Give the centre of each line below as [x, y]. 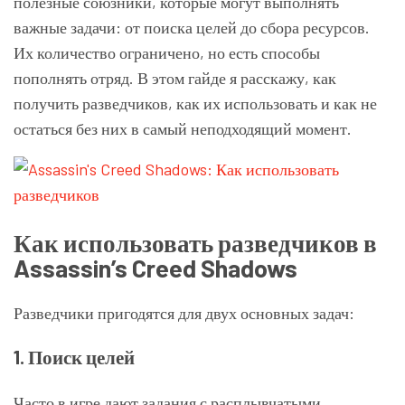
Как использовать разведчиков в [195, 242]
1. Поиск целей [74, 357]
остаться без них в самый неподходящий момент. [183, 128]
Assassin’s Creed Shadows [155, 268]
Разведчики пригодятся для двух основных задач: [184, 313]
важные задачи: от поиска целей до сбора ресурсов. [192, 27]
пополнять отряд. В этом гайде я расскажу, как [175, 78]
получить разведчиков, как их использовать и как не [195, 103]
